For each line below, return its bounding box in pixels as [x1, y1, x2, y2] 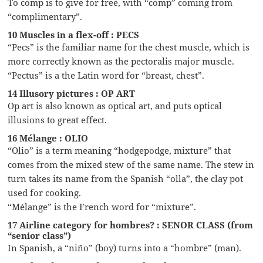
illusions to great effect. [8, 113, 107, 126]
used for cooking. [8, 186, 82, 198]
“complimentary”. [8, 10, 83, 22]
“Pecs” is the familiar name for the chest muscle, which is [8, 41, 250, 53]
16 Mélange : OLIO [8, 131, 89, 144]
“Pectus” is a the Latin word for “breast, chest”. [8, 69, 205, 81]
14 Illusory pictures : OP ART [8, 87, 136, 99]
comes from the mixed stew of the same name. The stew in [8, 158, 255, 170]
